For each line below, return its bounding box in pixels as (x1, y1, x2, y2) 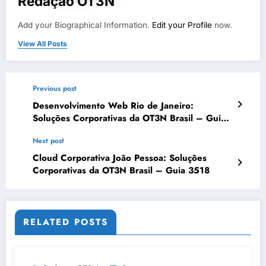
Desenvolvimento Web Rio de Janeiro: (33, 99, 194, 113)
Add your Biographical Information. (18, 20, 152, 30)
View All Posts (18, 39, 67, 49)
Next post (33, 135, 64, 147)
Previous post (33, 83, 77, 94)
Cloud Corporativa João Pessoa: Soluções (33, 151, 207, 165)
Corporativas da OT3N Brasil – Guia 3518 (33, 164, 210, 178)
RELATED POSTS (23, 216, 108, 229)
